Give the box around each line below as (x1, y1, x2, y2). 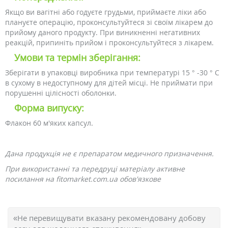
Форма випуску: (14, 102, 84, 114)
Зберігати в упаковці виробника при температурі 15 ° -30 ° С (5, 68, 219, 77)
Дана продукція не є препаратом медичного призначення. (5, 149, 214, 158)
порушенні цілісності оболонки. (5, 88, 117, 98)
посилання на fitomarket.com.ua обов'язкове (5, 174, 161, 184)
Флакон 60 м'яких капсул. (5, 118, 93, 128)
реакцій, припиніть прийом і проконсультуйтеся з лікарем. (5, 38, 214, 47)
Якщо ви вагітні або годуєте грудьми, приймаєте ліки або (5, 7, 206, 17)
